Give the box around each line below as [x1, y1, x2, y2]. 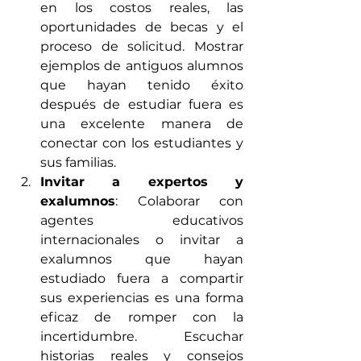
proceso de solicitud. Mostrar [40, 39, 243, 55]
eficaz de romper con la [40, 309, 243, 326]
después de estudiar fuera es [40, 97, 243, 113]
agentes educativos [40, 213, 243, 229]
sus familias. [40, 155, 116, 171]
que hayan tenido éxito [40, 77, 243, 93]
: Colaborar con [115, 193, 243, 210]
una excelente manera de [40, 116, 243, 132]
